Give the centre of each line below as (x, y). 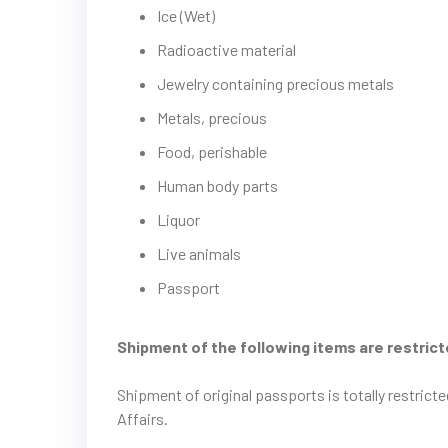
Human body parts (217, 185)
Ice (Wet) (186, 15)
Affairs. (142, 418)
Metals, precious (212, 117)
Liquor (178, 219)
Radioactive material (226, 49)
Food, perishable (212, 151)
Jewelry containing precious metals (275, 83)
